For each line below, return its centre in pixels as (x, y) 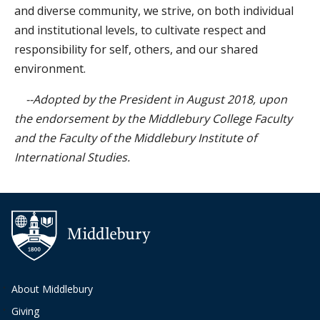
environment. (50, 69)
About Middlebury (52, 289)
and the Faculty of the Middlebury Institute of (135, 138)
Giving (25, 311)
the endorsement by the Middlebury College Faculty (153, 119)
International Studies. (72, 157)
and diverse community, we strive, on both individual (154, 11)
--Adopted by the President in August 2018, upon (151, 99)
